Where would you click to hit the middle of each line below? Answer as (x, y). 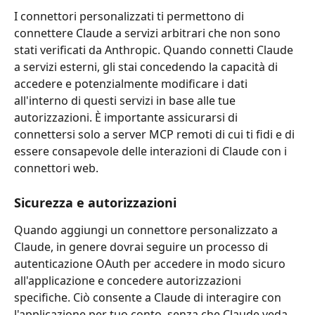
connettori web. (56, 168)
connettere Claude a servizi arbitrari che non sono (149, 33)
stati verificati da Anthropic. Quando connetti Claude (155, 50)
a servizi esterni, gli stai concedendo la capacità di (147, 67)
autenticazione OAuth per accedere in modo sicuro (151, 263)
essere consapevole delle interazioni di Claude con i (152, 152)
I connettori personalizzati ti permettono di (130, 17)
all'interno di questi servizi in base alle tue (126, 101)
